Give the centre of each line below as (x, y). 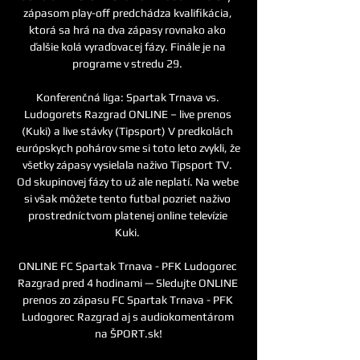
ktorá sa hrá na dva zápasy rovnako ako (127, 29)
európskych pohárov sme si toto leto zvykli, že (128, 147)
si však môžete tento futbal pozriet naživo (127, 198)
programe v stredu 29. (129, 63)
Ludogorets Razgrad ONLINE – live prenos (127, 114)
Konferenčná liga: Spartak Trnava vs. (127, 97)
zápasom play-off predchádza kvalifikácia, (127, 12)
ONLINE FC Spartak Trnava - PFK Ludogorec (127, 266)
